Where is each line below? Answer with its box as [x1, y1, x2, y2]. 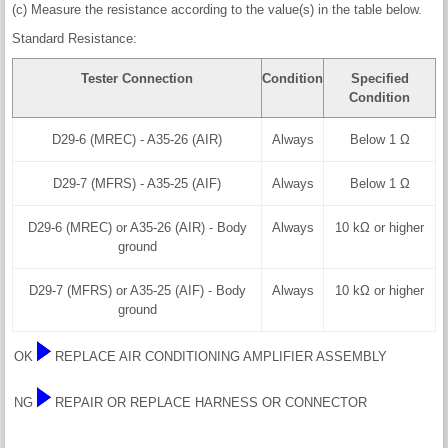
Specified [350, 70, 409, 86]
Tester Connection [81, 70, 193, 86]
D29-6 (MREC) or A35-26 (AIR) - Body [27, 219, 247, 235]
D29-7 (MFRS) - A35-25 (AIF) [53, 175, 221, 191]
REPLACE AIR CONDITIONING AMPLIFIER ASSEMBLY [55, 348, 387, 364]
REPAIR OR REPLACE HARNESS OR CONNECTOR [55, 394, 367, 410]
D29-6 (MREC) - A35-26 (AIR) [52, 131, 222, 147]
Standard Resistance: [12, 30, 137, 46]
